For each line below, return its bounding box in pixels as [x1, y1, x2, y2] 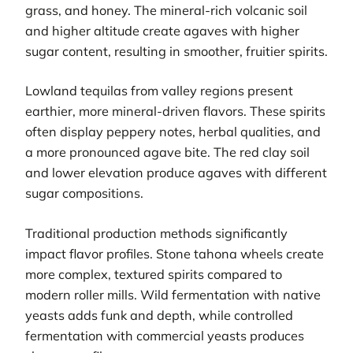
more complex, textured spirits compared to [25, 266, 282, 282]
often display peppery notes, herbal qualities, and [25, 124, 321, 140]
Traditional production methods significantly [25, 225, 288, 241]
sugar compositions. [25, 185, 143, 202]
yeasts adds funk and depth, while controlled [25, 307, 293, 323]
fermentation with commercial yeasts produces [25, 327, 304, 344]
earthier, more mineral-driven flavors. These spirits [25, 103, 325, 120]
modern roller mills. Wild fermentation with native [25, 286, 321, 303]
